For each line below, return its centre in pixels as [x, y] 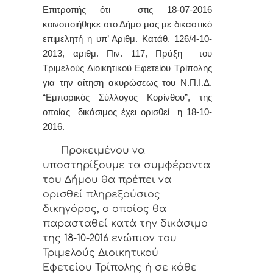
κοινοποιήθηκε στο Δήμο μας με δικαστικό [127, 25]
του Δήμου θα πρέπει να [107, 179]
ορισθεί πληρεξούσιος [101, 194]
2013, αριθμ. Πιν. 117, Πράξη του [127, 54]
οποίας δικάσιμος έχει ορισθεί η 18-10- [127, 112]
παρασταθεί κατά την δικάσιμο [125, 223]
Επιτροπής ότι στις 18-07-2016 [127, 10]
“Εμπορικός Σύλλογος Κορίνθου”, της [127, 98]
